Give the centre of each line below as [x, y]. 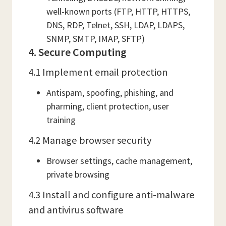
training [61, 120]
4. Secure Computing [77, 52]
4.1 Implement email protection [98, 72]
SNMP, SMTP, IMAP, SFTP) [96, 39]
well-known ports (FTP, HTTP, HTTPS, [118, 11]
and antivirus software [76, 210]
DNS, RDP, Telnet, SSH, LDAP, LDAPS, [116, 25]
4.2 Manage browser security [90, 140]
